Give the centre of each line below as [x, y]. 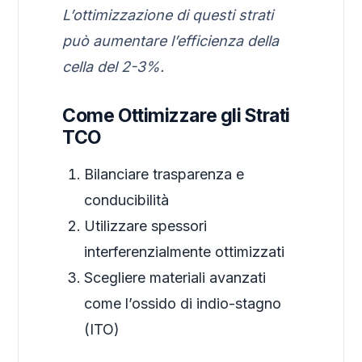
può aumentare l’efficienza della [171, 41]
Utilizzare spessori [146, 226]
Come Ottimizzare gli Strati [176, 116]
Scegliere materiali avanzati [175, 278]
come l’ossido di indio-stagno [183, 304]
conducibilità [127, 200]
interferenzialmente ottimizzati [185, 252]
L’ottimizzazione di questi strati [168, 15]
